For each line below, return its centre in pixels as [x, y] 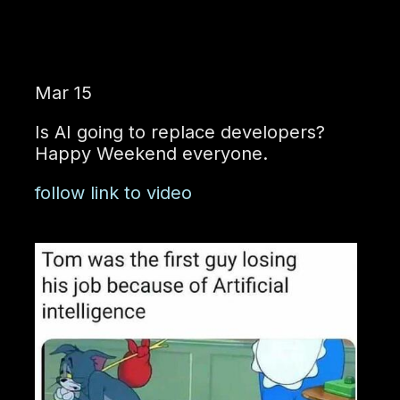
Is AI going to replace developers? [179, 133]
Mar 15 [63, 93]
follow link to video [113, 193]
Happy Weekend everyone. [151, 154]
